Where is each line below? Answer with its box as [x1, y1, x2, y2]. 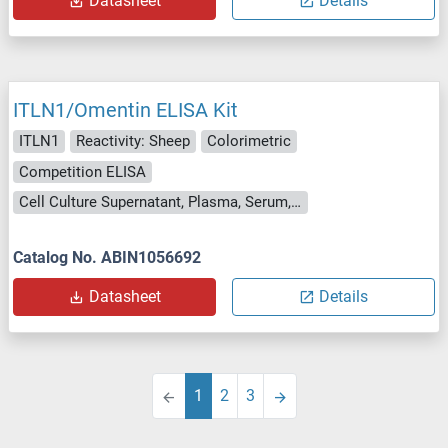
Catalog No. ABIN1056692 [13, 247, 201, 267]
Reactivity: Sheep [76, 132, 190, 151]
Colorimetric [207, 132, 291, 151]
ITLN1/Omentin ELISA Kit [13, 98, 238, 123]
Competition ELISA [19, 162, 146, 181]
